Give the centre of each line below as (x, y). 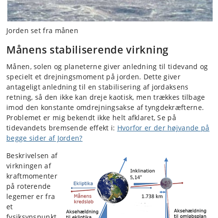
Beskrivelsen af (32, 155)
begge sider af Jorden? (45, 138)
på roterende (29, 186)
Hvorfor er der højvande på (163, 127)
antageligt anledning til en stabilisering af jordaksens (98, 87)
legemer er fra (31, 196)
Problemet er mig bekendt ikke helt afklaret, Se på (91, 117)
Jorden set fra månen (42, 30)
